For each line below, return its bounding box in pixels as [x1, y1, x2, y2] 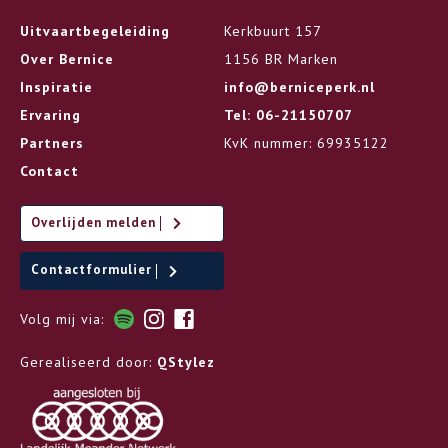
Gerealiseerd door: [20, 352, 157, 371]
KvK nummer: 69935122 [224, 134, 389, 152]
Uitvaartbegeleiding [20, 22, 170, 40]
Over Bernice [20, 50, 114, 68]
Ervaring [20, 106, 81, 124]
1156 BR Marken [224, 50, 338, 68]
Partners [20, 134, 84, 152]
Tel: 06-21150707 [224, 106, 353, 124]
